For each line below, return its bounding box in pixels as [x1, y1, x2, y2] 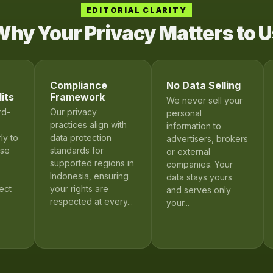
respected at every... [49, 196, 133, 207]
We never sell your [166, 94, 243, 105]
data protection [49, 132, 112, 143]
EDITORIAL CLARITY [86, 5, 187, 15]
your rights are [49, 183, 108, 194]
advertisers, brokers [166, 133, 249, 144]
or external [166, 146, 211, 157]
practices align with [49, 119, 127, 130]
